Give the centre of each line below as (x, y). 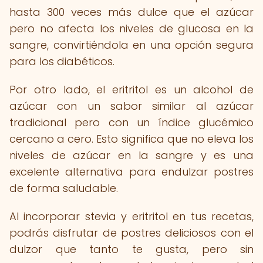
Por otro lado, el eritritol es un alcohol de (131, 90)
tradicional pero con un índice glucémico (131, 122)
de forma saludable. (64, 188)
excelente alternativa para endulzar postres (131, 172)
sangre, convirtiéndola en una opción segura (131, 45)
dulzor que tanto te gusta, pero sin (131, 249)
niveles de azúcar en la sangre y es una (131, 155)
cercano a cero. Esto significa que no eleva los (131, 139)
